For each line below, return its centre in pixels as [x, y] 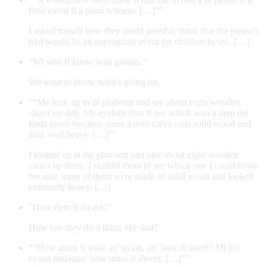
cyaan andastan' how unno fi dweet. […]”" [109, 258]
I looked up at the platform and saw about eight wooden [133, 154]
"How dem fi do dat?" [70, 207]
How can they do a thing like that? [93, 227]
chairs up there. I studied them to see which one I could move [144, 165]
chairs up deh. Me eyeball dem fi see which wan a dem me [139, 113]
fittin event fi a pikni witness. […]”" [96, 10]
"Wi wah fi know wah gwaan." [87, 61]
